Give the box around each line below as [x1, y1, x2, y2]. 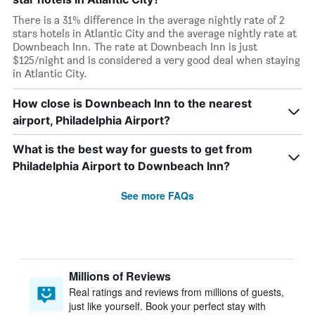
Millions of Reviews [69, 268, 171, 284]
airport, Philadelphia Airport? [13, 113, 170, 127]
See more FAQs [121, 188, 194, 202]
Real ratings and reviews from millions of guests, [69, 285, 284, 299]
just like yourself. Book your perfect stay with [69, 299, 266, 313]
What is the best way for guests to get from [13, 142, 252, 156]
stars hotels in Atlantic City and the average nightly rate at [13, 27, 297, 40]
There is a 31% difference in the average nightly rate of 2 [13, 13, 284, 27]
